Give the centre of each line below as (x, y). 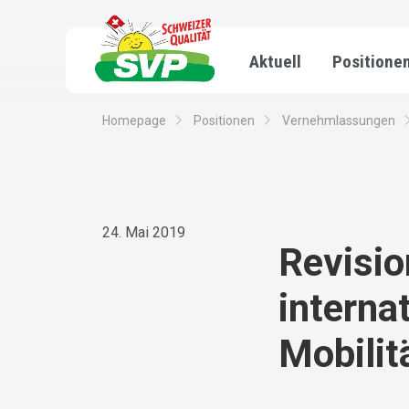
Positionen (224, 121)
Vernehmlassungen (339, 121)
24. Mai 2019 (144, 233)
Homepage (134, 121)
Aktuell (275, 62)
